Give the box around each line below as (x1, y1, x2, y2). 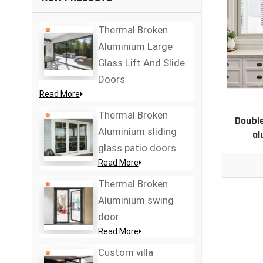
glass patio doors (97, 142, 176, 154)
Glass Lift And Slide (97, 57, 185, 69)
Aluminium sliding (97, 126, 177, 138)
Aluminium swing (97, 194, 174, 207)
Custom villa (97, 247, 153, 259)
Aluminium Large (97, 41, 173, 53)
